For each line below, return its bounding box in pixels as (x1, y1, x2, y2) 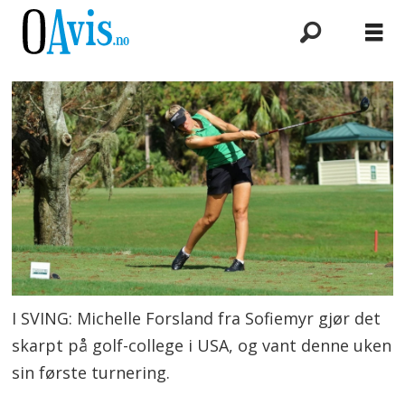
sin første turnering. (12, 362, 171, 384)
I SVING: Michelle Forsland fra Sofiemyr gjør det (12, 307, 381, 330)
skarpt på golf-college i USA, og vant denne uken (12, 334, 392, 357)
